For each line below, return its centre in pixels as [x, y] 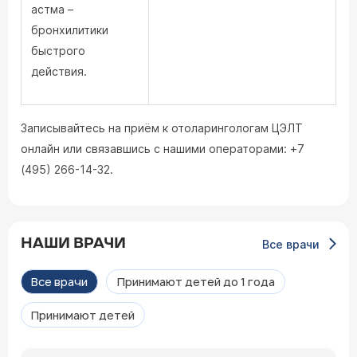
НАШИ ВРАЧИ [73, 243]
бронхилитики [70, 30]
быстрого [58, 51]
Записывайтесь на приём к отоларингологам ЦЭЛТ [162, 128]
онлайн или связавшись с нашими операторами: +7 [163, 149]
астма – [52, 9]
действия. [59, 71]
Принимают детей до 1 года [196, 282]
